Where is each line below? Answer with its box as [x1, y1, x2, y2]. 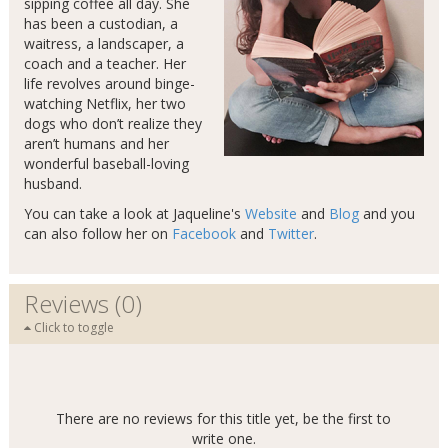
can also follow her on [23, 224, 172, 244]
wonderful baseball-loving [23, 154, 189, 174]
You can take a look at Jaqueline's [23, 204, 245, 224]
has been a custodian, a [23, 14, 178, 34]
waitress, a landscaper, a [23, 34, 184, 54]
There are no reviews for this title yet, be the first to [56, 409, 392, 429]
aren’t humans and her [23, 134, 169, 154]
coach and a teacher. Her [23, 54, 186, 74]
